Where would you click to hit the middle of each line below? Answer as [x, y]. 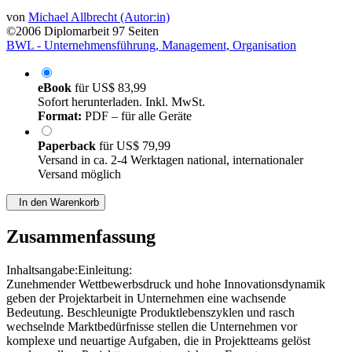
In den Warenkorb [56, 203]
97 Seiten [136, 31]
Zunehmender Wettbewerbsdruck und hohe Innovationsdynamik [166, 284]
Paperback [68, 146]
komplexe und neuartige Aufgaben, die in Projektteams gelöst [158, 341]
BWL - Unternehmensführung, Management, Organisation [151, 46]
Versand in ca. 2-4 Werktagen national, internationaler [170, 160]
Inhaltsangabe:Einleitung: [69, 270]
